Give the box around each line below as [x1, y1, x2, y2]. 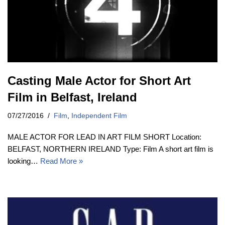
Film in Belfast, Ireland [8, 90, 137, 104]
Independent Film [71, 112, 127, 120]
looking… [8, 157, 40, 166]
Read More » [40, 157, 83, 166]
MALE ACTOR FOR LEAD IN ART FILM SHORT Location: [8, 133, 201, 142]
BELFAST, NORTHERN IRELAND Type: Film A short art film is [8, 145, 213, 154]
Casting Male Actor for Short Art [8, 74, 191, 88]
